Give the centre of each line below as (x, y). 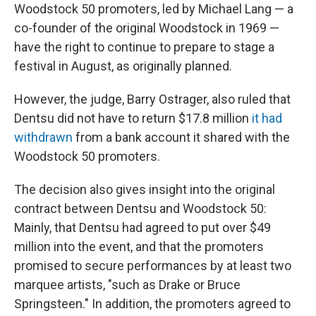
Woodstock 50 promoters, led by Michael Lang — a (154, 9)
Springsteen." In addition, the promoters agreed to (152, 304)
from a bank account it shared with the (181, 137)
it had (267, 118)
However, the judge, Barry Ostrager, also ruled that (152, 99)
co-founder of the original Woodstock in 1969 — (147, 28)
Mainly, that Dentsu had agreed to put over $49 (142, 227)
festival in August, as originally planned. (123, 66)
